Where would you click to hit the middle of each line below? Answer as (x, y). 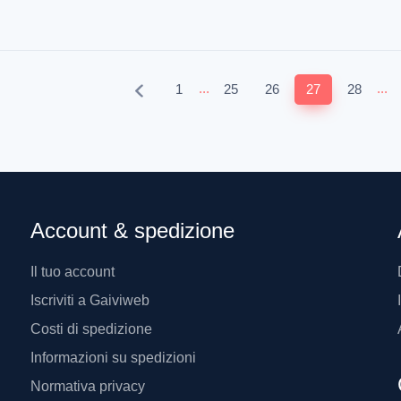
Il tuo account (73, 271)
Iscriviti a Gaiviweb (90, 300)
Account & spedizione (132, 230)
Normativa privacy (88, 386)
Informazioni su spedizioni (113, 357)
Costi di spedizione (91, 328)
